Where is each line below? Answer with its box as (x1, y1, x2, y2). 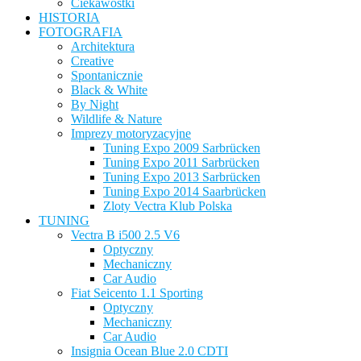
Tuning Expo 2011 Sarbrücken (103, 156, 259, 170)
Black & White (71, 83, 147, 98)
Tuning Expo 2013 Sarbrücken (103, 170, 260, 185)
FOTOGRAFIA (39, 25, 122, 39)
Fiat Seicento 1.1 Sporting (71, 286, 203, 301)
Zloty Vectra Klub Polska (103, 199, 232, 214)
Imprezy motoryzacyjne (71, 127, 191, 141)
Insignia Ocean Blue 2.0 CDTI (71, 344, 228, 359)
